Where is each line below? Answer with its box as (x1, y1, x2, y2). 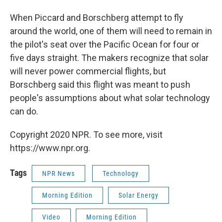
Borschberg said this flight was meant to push (10, 79, 190, 90)
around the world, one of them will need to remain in (10, 25, 212, 36)
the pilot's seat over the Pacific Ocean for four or (10, 39, 199, 50)
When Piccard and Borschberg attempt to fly (10, 12, 183, 23)
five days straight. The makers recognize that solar (10, 52, 209, 63)
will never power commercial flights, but (10, 65, 166, 76)
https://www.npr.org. (10, 142, 90, 153)
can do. (10, 106, 38, 116)
